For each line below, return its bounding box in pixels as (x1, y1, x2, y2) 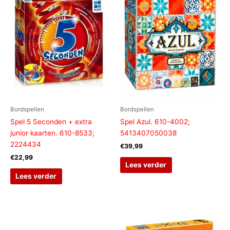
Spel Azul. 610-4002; (120, 118, 190, 126)
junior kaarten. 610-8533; (10, 129, 94, 138)
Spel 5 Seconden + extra (10, 118, 92, 126)
